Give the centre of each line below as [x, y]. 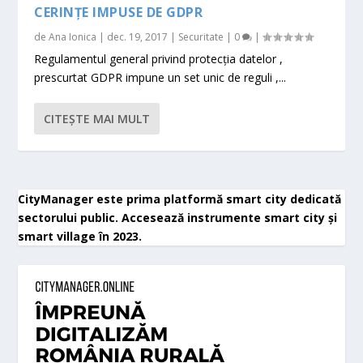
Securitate [201, 36]
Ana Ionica [73, 36]
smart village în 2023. [80, 236]
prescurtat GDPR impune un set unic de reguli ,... [160, 77]
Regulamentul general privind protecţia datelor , [159, 58]
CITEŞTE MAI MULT [97, 118]
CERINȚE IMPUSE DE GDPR [119, 12]
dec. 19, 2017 [138, 36]
